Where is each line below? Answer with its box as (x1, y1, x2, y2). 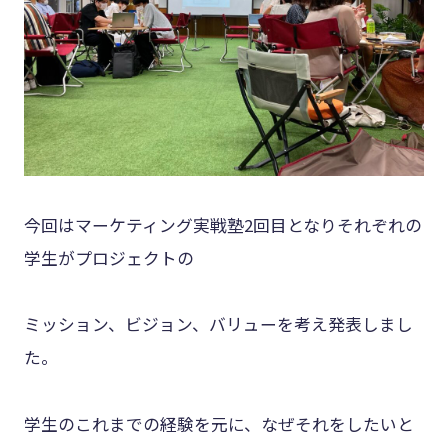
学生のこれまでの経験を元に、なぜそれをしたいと (23, 411, 414, 436)
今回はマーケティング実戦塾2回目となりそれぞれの (23, 212, 422, 237)
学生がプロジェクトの (23, 245, 194, 270)
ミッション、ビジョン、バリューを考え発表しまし (23, 312, 413, 337)
